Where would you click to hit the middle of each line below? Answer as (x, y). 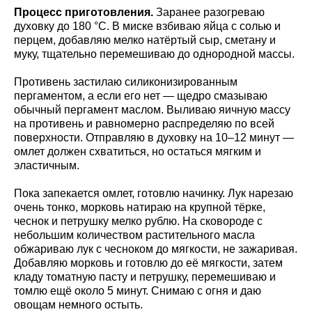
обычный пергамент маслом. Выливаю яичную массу (152, 109)
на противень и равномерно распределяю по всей (144, 123)
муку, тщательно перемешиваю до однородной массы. (154, 54)
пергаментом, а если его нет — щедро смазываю (141, 95)
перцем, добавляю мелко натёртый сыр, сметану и (145, 40)
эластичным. (47, 165)
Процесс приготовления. (84, 12)
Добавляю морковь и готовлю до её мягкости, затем (148, 263)
